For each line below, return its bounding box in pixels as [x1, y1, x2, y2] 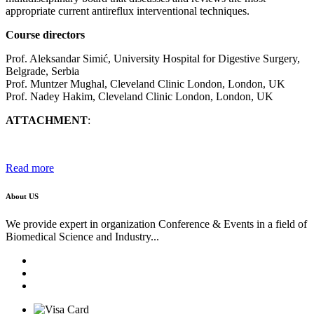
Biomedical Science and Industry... [6, 230, 159, 243]
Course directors [6, 28, 85, 41]
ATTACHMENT [6, 114, 88, 126]
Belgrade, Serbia [6, 64, 79, 77]
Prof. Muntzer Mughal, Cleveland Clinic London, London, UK [6, 77, 285, 90]
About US [6, 191, 39, 200]
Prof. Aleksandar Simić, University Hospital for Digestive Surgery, [6, 52, 300, 64]
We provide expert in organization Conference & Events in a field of [6, 217, 307, 230]
